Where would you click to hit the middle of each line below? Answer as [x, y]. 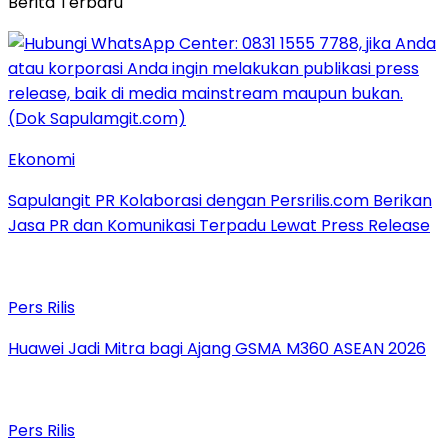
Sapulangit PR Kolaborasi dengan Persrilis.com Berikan [220, 201]
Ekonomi [41, 160]
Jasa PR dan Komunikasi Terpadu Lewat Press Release [219, 226]
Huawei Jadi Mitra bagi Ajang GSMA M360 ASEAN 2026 [217, 349]
